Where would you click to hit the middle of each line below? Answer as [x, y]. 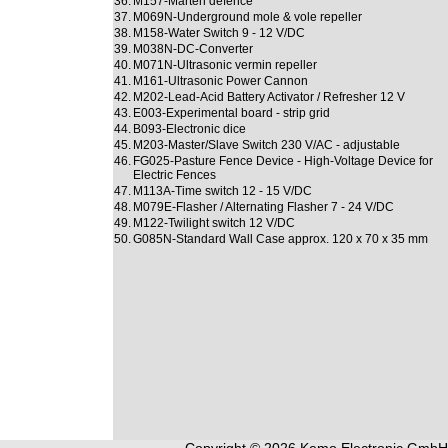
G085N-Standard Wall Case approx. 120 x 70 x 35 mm [280, 239]
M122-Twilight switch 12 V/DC [213, 223]
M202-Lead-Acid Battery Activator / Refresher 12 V [268, 97]
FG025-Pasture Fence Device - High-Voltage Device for [282, 161]
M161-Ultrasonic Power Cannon [220, 81]
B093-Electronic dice [189, 129]
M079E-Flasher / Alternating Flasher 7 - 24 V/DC [263, 207]
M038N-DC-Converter [192, 49]
